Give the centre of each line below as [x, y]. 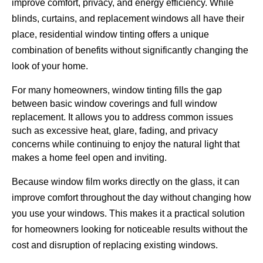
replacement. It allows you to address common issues [122, 117]
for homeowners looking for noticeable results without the [130, 230]
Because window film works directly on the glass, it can [126, 182]
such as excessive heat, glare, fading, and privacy [115, 131]
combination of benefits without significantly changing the [130, 50]
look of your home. [50, 66]
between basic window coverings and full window [114, 104]
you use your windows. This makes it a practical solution [128, 214]
